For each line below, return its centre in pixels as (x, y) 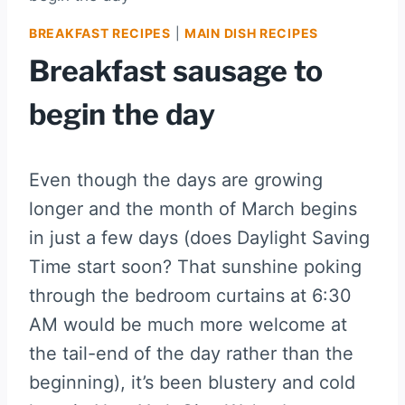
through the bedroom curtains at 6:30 (190, 295)
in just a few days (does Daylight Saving (199, 237)
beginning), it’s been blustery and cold (192, 382)
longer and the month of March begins (193, 208)
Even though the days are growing (176, 179)
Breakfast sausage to (176, 71)
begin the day (122, 114)
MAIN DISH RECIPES (251, 33)
